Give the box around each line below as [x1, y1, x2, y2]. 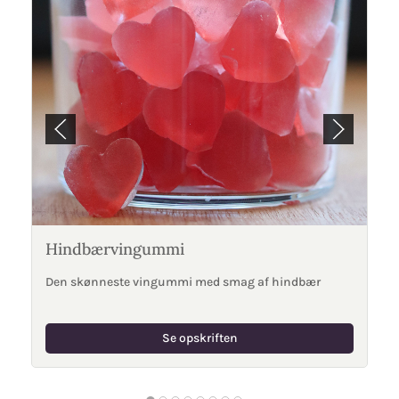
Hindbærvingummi [45, 239, 184, 259]
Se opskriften [161, 330, 238, 346]
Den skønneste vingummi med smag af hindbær [45, 274, 321, 289]
